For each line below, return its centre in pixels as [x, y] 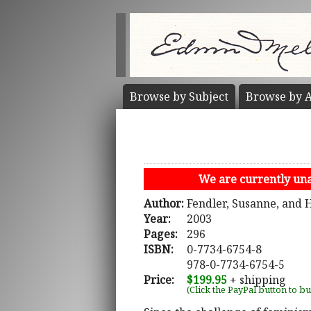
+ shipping [257, 280]
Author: [164, 204]
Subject [209, 96]
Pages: [161, 234]
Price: [159, 280]
